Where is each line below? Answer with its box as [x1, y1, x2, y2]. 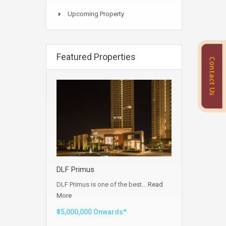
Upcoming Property [68, 10, 124, 18]
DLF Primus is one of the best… [56, 181, 148, 189]
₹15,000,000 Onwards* [56, 208, 127, 216]
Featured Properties [56, 51, 136, 62]
